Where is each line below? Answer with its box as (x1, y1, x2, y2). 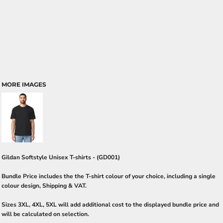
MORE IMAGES (1, 81, 46, 88)
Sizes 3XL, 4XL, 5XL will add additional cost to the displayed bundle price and (1, 201, 219, 209)
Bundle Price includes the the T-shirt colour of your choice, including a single (1, 172, 216, 180)
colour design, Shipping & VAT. (1, 182, 87, 190)
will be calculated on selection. (1, 210, 89, 218)
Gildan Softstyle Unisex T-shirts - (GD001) (1, 153, 120, 161)
